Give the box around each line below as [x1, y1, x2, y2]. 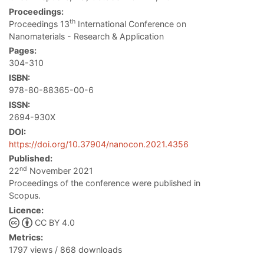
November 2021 [27, 166, 93, 176]
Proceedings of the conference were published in [9, 178, 200, 189]
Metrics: [9, 232, 43, 242]
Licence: [9, 205, 44, 216]
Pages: [9, 45, 37, 56]
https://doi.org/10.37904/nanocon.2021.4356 [9, 138, 189, 149]
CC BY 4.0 [34, 217, 75, 228]
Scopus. [9, 190, 41, 201]
